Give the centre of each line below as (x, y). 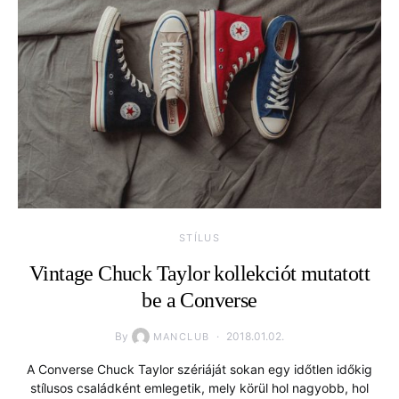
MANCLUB (181, 336)
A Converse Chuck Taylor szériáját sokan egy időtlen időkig (199, 369)
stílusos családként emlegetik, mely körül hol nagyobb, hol (199, 387)
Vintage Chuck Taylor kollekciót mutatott (199, 273)
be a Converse (199, 300)
